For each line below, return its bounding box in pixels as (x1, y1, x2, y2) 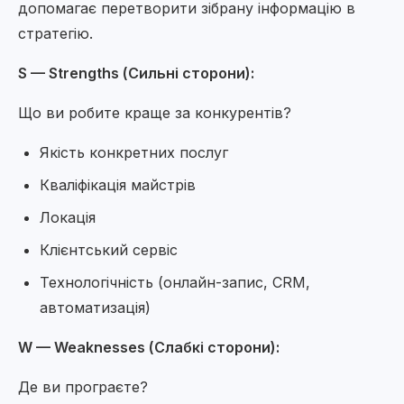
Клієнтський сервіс (40, 241, 178, 259)
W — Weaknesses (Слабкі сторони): (18, 338, 280, 356)
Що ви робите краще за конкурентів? (18, 104, 291, 122)
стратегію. (18, 24, 93, 42)
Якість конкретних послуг (40, 143, 228, 161)
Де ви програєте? (18, 378, 148, 396)
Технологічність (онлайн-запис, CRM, (40, 273, 310, 291)
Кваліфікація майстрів (40, 176, 196, 194)
